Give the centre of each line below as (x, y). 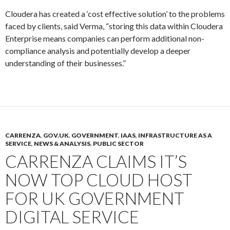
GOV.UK (56, 135)
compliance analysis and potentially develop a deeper (98, 51)
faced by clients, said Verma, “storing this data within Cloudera (114, 26)
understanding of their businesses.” (65, 63)
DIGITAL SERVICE (72, 217)
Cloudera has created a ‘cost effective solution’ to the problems (115, 14)
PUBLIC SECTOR (118, 143)
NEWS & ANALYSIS (62, 143)
